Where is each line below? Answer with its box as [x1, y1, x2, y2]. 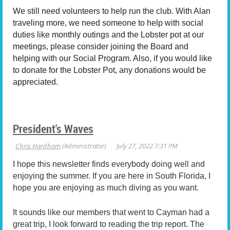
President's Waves [13, 121, 93, 136]
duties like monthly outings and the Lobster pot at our [13, 30, 204, 39]
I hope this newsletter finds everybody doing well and [13, 159, 205, 168]
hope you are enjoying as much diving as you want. [13, 183, 199, 192]
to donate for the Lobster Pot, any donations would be [13, 65, 206, 74]
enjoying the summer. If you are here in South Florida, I [13, 171, 210, 180]
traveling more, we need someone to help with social [13, 18, 203, 27]
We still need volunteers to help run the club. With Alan [13, 6, 210, 15]
